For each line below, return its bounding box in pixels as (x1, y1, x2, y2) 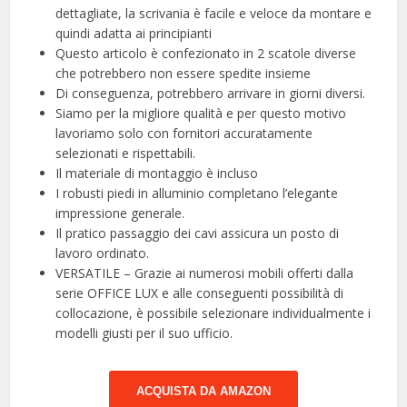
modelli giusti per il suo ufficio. (55, 324, 233, 342)
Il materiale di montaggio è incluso (55, 164, 259, 183)
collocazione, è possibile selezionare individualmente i (55, 304, 372, 323)
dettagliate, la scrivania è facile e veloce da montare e (55, 5, 372, 23)
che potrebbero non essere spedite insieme (55, 65, 312, 83)
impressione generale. (55, 204, 185, 223)
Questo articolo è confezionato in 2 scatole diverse (55, 45, 357, 63)
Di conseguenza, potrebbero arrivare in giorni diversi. (55, 84, 366, 103)
